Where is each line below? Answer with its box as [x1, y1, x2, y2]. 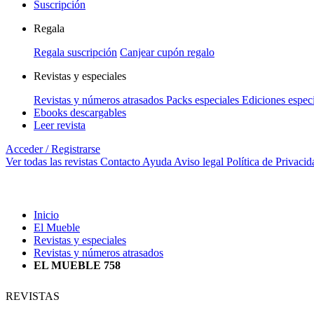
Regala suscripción [34, 46, 117, 58]
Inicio [34, 209, 59, 221]
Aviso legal [174, 156, 224, 168]
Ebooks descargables [34, 107, 126, 118]
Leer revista [34, 119, 86, 131]
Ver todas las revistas [6, 156, 97, 168]
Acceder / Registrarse [6, 143, 100, 155]
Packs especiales [166, 94, 242, 106]
